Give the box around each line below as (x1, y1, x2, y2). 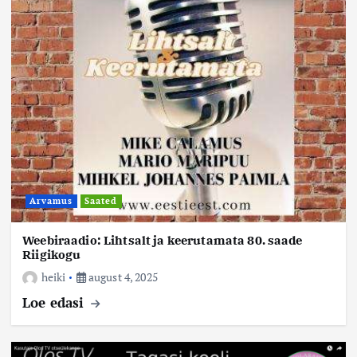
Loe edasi (22, 292, 88, 312)
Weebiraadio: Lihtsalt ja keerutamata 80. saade (22, 232, 303, 248)
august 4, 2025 (85, 269, 158, 284)
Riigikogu (22, 246, 81, 262)
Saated (84, 195, 118, 207)
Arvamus (29, 195, 73, 207)
